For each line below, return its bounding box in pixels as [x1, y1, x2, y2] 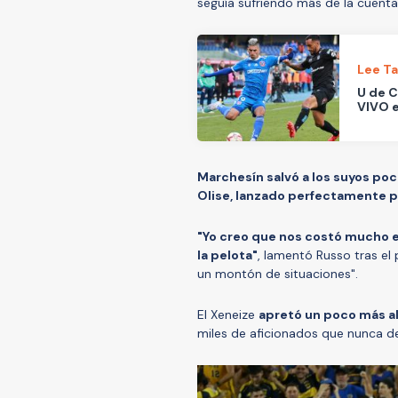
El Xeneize [197, 306, 259, 323]
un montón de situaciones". [197, 266, 358, 283]
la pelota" [197, 247, 258, 264]
